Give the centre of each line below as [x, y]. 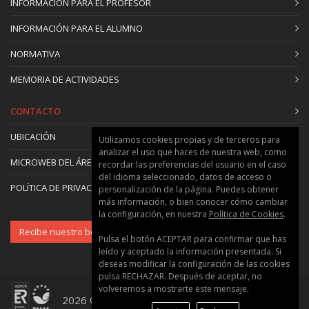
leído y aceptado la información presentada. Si [190, 251]
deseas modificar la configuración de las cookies [194, 264]
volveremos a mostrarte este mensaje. [174, 289]
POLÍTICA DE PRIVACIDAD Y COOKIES [84, 187]
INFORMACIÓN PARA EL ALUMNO [77, 28]
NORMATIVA [35, 53]
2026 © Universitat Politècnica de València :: [166, 300]
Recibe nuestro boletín [67, 231]
